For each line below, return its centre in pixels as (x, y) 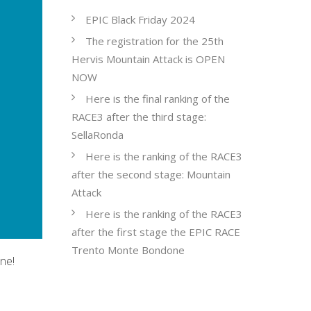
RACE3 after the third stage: (139, 117)
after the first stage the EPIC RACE (156, 232)
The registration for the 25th (154, 41)
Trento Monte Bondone (128, 250)
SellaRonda (98, 135)
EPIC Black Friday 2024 (140, 19)
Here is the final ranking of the (158, 99)
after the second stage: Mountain (151, 174)
